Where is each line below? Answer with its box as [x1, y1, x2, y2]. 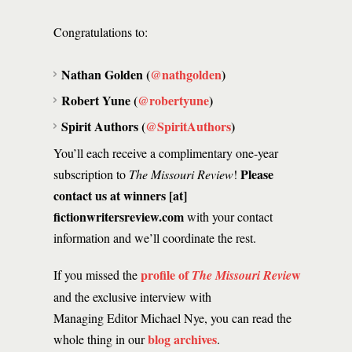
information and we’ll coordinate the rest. [53, 229, 256, 246]
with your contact [184, 208, 273, 225]
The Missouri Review [129, 166, 233, 182]
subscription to [53, 166, 129, 182]
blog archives [148, 330, 217, 348]
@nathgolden [150, 65, 222, 83]
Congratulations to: [53, 24, 148, 40]
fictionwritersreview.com [53, 207, 184, 225]
